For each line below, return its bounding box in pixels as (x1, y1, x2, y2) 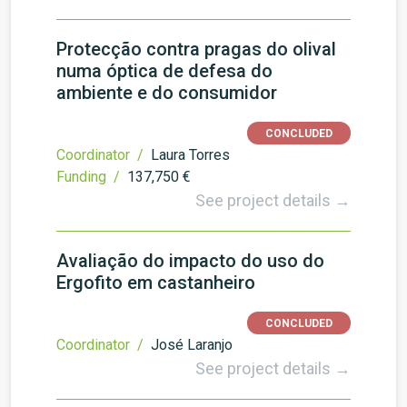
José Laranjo (151, 336, 233, 353)
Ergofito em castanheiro (56, 272, 255, 293)
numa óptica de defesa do (56, 60, 273, 82)
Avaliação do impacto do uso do (56, 250, 324, 272)
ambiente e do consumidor (56, 82, 277, 104)
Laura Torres (151, 146, 230, 164)
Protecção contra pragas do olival (56, 38, 336, 60)
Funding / (56, 168, 124, 185)
